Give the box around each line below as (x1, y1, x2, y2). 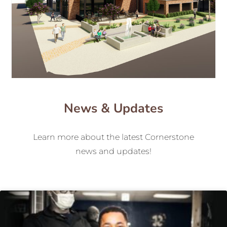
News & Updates (64, 100, 163, 118)
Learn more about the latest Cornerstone (33, 132, 194, 142)
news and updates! (75, 146, 152, 157)
